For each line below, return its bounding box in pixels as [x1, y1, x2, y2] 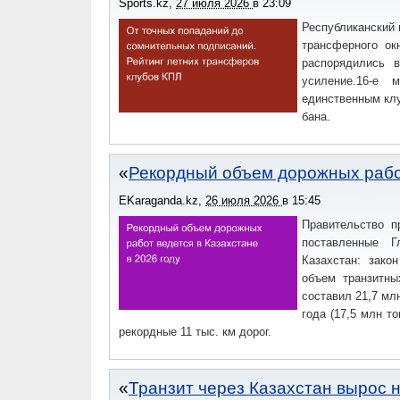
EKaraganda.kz [119, 194, 198, 207]
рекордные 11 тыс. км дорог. [119, 325, 271, 338]
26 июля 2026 [205, 194, 282, 207]
